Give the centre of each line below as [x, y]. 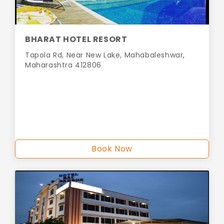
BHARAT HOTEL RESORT [76, 39]
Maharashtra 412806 [63, 65]
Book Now [112, 149]
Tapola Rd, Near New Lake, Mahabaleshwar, [105, 55]
